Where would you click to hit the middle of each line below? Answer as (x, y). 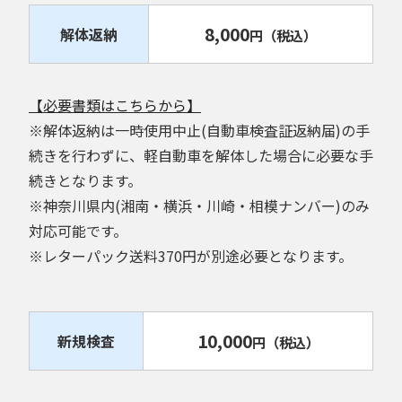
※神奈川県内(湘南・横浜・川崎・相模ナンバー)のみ (199, 206)
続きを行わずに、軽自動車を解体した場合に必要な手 (201, 156)
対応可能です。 (78, 231)
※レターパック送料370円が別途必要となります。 (191, 256)
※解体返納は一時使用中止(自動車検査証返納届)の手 (199, 131)
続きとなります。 (85, 181)
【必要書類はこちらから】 (115, 105)
